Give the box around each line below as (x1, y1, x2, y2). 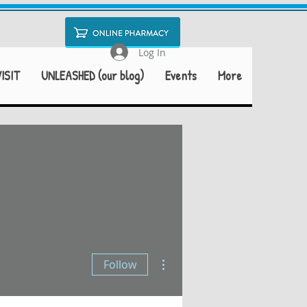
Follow (103, 257, 136, 272)
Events (165, 67, 197, 84)
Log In (138, 45, 166, 59)
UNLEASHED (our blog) (41, 67, 144, 84)
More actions (171, 251, 211, 259)
